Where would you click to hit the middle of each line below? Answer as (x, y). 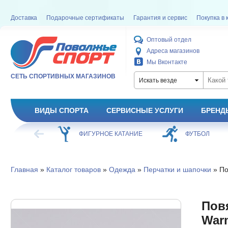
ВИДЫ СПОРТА (61, 110)
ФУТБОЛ (197, 134)
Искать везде (158, 80)
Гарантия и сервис (160, 18)
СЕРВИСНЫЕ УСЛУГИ (145, 110)
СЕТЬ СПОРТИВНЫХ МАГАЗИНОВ (63, 76)
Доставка (24, 18)
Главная (24, 169)
